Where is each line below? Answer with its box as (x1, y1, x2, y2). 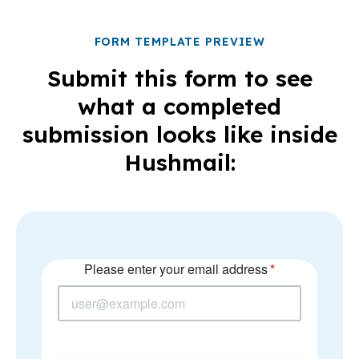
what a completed (78, 92, 281, 121)
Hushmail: (123, 148, 236, 177)
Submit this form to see (46, 64, 313, 93)
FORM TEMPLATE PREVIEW (94, 34, 265, 50)
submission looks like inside (22, 120, 337, 149)
